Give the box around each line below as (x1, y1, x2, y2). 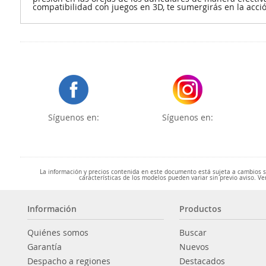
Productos (179, 202, 221, 214)
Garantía (27, 240, 62, 252)
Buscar (179, 226, 207, 238)
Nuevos (179, 240, 209, 252)
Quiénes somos (27, 226, 89, 238)
